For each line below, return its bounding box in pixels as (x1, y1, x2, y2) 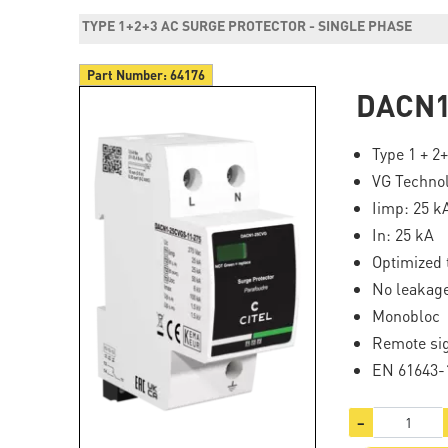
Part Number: (87, 66, 171, 83)
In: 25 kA (372, 224, 435, 245)
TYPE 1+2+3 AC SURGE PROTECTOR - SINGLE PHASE (82, 16, 413, 34)
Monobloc (372, 305, 441, 326)
